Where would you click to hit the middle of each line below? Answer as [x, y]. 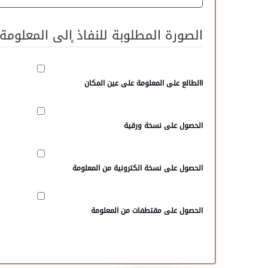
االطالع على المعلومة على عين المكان [144, 83]
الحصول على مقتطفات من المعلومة [147, 211]
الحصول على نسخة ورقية [163, 126]
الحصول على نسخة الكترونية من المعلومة [138, 168]
